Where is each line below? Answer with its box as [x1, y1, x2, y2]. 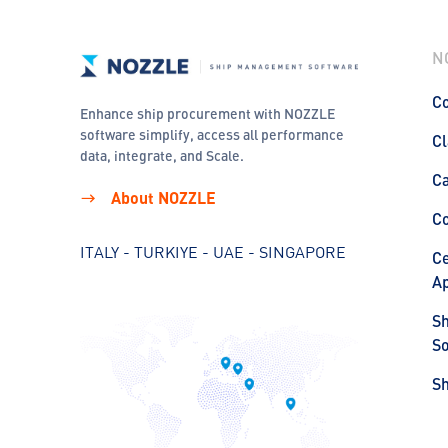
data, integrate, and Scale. [80, 147, 244, 164]
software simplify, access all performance [80, 126, 344, 143]
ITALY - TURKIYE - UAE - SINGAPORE [80, 242, 346, 262]
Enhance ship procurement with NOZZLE [80, 105, 335, 122]
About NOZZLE [107, 188, 216, 207]
